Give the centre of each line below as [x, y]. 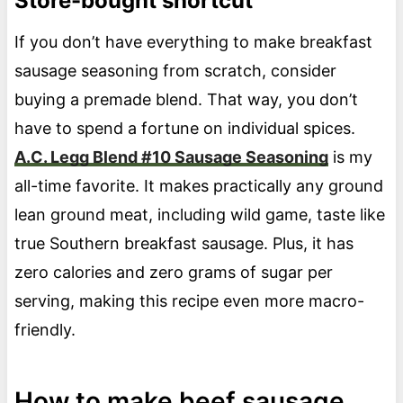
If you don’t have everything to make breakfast [193, 41]
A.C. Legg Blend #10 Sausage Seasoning [171, 157]
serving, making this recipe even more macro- [189, 300]
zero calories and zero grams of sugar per [173, 272]
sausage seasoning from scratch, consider [175, 70]
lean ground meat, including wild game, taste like [199, 214]
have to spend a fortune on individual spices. [187, 128]
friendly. [45, 329]
